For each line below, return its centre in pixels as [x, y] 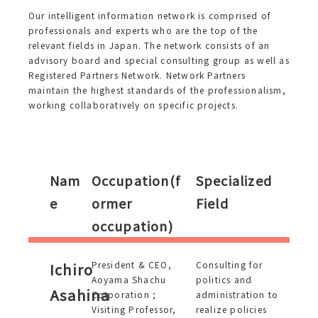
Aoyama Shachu [129, 279]
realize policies [231, 309]
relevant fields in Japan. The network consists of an [149, 45]
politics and [224, 279]
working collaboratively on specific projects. [133, 105]
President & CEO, [131, 264]
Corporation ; [124, 294]
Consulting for [229, 264]
